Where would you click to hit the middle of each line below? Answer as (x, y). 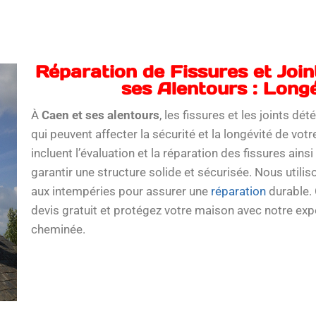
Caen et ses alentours (100, 115)
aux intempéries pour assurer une (121, 191)
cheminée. (58, 229)
